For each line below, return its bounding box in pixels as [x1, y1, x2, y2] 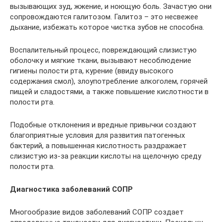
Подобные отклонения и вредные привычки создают [10, 120, 197, 130]
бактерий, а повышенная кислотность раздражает [10, 141, 187, 151]
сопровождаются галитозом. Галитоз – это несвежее [10, 12, 198, 22]
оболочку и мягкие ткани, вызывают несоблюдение [10, 56, 191, 65]
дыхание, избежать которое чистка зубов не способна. [10, 23, 204, 32]
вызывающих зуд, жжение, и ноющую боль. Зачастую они [10, 2, 212, 11]
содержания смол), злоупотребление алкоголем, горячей [10, 77, 208, 86]
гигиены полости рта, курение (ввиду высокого [10, 66, 173, 76]
